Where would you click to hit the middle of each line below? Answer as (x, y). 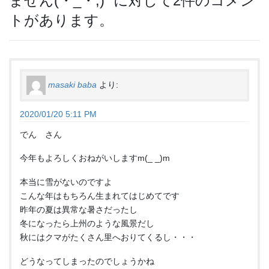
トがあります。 (61, 20)
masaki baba (72, 84)
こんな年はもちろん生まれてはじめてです (100, 196)
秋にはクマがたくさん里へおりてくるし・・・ (108, 237)
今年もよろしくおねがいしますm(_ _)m (95, 158)
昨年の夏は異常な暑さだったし (79, 210)
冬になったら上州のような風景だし (87, 224)
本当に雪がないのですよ (66, 182)
